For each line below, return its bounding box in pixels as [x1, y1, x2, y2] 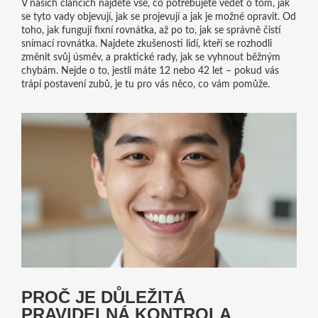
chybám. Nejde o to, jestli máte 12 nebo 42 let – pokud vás [21, 66, 279, 76]
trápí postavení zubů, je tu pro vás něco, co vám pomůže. [21, 79, 270, 89]
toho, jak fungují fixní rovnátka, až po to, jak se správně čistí [21, 26, 281, 35]
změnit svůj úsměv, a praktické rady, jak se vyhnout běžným [21, 53, 280, 62]
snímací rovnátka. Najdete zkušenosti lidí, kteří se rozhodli [21, 39, 272, 49]
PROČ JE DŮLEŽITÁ [21, 287, 185, 307]
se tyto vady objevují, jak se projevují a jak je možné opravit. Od [21, 12, 296, 22]
